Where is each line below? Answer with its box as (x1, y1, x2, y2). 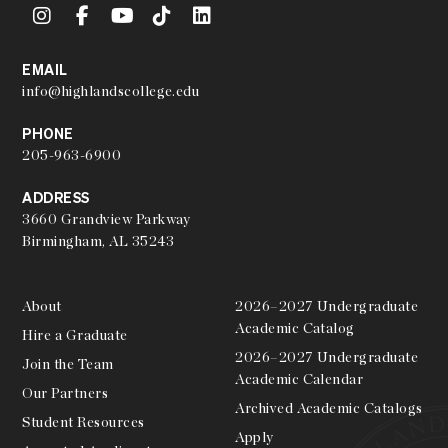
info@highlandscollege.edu (22, 83, 200, 100)
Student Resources (22, 413, 145, 430)
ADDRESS (22, 188, 90, 207)
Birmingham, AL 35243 (22, 233, 174, 250)
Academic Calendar (235, 370, 364, 387)
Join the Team (22, 355, 114, 372)
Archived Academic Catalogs (235, 399, 423, 416)
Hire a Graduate (22, 326, 128, 343)
